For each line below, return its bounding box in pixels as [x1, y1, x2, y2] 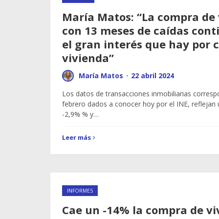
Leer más [62, 133, 91, 142]
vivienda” [62, 50, 114, 65]
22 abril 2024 [131, 71, 174, 80]
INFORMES [67, 187, 93, 194]
